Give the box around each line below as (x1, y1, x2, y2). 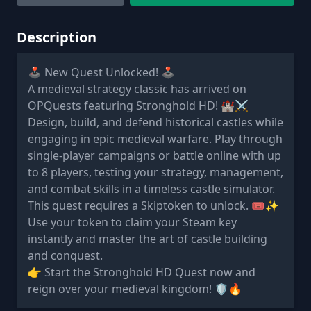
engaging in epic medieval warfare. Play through (28, 131, 283, 146)
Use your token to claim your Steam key (28, 214, 237, 230)
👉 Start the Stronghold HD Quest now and (28, 264, 255, 280)
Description (17, 27, 96, 47)
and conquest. (28, 247, 103, 263)
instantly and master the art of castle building (28, 230, 267, 246)
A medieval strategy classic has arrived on (28, 81, 246, 96)
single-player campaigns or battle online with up (28, 147, 281, 163)
